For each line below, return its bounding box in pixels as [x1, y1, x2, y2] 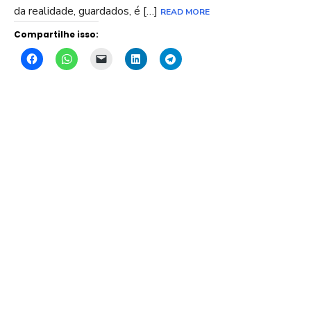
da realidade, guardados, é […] [14, 3, 160, 19]
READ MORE [160, 6, 210, 18]
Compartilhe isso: [14, 28, 99, 41]
